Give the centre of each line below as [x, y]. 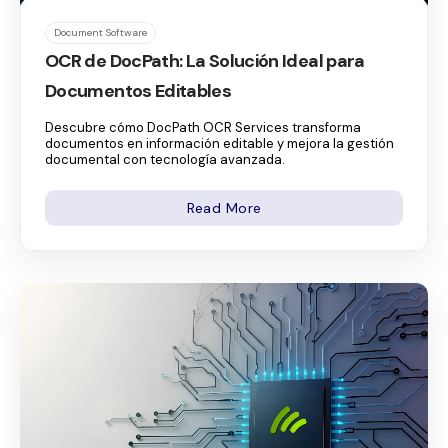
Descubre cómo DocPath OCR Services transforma [203, 127]
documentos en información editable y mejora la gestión [219, 143]
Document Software [100, 32]
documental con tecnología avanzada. [165, 159]
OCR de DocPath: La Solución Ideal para [205, 60]
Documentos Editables [138, 90]
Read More [224, 207]
